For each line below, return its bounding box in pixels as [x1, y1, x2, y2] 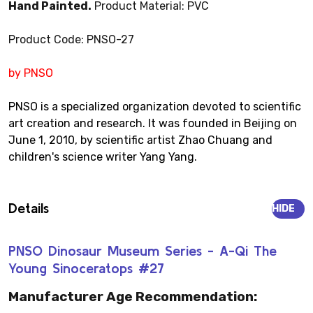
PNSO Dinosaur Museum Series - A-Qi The [8, 242, 277, 259]
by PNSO [8, 66, 53, 80]
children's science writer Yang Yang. [8, 150, 197, 163]
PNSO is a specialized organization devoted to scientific [8, 99, 301, 113]
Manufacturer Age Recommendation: [8, 288, 257, 305]
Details [8, 199, 49, 216]
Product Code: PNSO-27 [8, 32, 134, 46]
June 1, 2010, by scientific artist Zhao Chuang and [8, 133, 272, 147]
